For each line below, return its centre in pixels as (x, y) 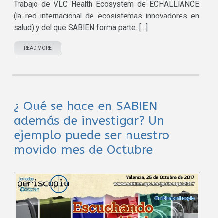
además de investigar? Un (89, 121)
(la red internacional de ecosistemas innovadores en (107, 16)
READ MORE (38, 48)
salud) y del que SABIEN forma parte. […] (81, 28)
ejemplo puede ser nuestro (92, 136)
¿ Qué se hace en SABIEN (86, 106)
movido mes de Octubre (83, 150)
